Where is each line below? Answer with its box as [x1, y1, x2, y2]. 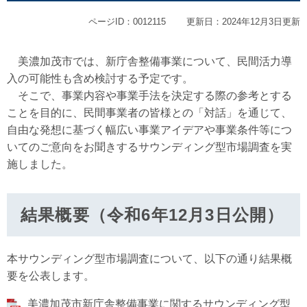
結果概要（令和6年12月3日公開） [21, 206, 284, 224]
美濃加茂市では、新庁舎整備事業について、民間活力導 [7, 56, 292, 67]
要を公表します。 [7, 270, 95, 282]
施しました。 [7, 158, 73, 170]
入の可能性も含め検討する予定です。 [7, 73, 193, 84]
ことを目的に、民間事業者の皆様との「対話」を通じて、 [7, 107, 292, 119]
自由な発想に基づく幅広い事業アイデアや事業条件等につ [7, 124, 292, 136]
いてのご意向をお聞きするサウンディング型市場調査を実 [7, 141, 292, 153]
